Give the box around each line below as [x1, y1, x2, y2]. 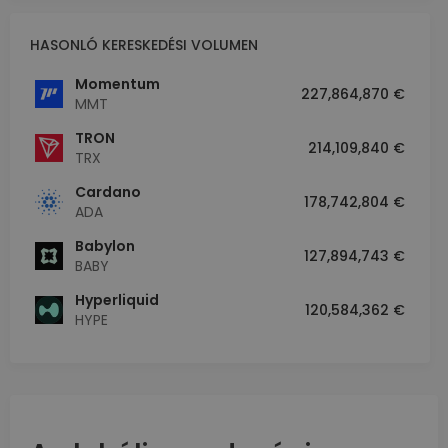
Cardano [75, 182, 141, 203]
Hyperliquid [75, 290, 159, 311]
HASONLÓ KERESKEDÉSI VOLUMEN [30, 35, 258, 56]
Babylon [75, 236, 135, 257]
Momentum [75, 74, 160, 95]
